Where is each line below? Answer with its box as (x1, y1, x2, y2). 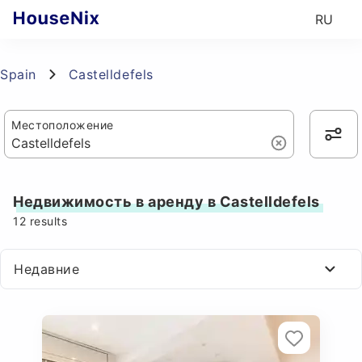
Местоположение (11, 118, 114, 132)
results (26, 214, 68, 228)
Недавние (14, 261, 80, 277)
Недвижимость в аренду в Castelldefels (13, 193, 320, 210)
